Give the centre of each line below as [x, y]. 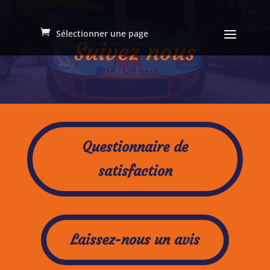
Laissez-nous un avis [135, 240]
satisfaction [135, 171]
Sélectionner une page [102, 33]
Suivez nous [135, 52]
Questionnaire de [135, 147]
